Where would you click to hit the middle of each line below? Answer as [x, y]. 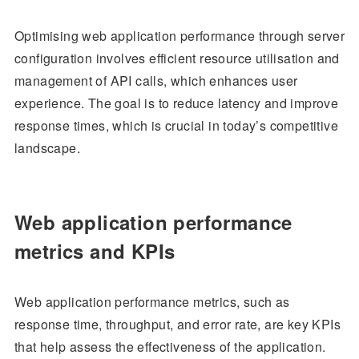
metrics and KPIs [95, 251]
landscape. [47, 148]
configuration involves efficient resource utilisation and [177, 58]
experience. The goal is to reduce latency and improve [176, 103]
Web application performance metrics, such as [152, 302]
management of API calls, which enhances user [156, 81]
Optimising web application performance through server [179, 36]
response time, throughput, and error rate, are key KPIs [177, 325]
